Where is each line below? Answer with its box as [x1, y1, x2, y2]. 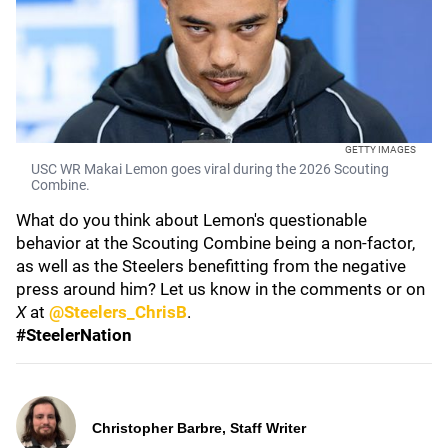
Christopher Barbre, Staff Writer [92, 420, 306, 436]
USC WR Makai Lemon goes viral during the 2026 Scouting [31, 161, 389, 177]
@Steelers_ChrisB [49, 302, 187, 322]
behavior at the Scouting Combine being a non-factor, [16, 233, 415, 253]
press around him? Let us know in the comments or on [16, 279, 425, 299]
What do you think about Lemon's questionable [16, 210, 367, 230]
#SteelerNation [16, 325, 132, 345]
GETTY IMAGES [345, 144, 416, 155]
